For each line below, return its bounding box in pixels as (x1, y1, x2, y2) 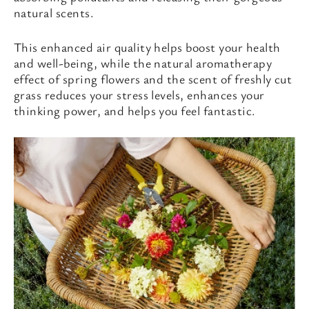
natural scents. (14, 4, 94, 21)
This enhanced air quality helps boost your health (14, 39, 281, 55)
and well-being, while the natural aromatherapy (14, 54, 272, 71)
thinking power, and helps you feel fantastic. (14, 102, 256, 119)
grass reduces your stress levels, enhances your (14, 86, 265, 103)
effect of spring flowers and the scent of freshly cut (14, 70, 292, 87)
